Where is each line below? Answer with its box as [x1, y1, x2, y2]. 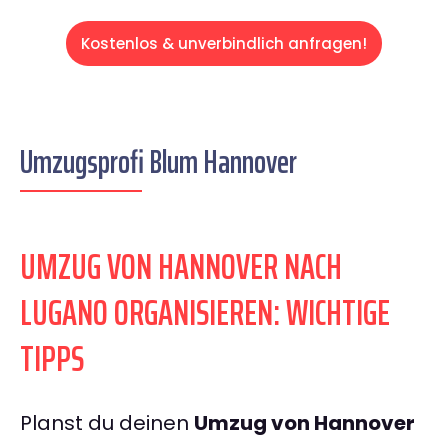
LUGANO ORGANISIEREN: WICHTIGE [20, 284, 390, 342]
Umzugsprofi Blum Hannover [20, 137, 297, 188]
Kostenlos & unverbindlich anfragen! [81, 33, 367, 55]
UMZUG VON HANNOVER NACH [20, 238, 342, 296]
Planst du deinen [20, 409, 194, 438]
